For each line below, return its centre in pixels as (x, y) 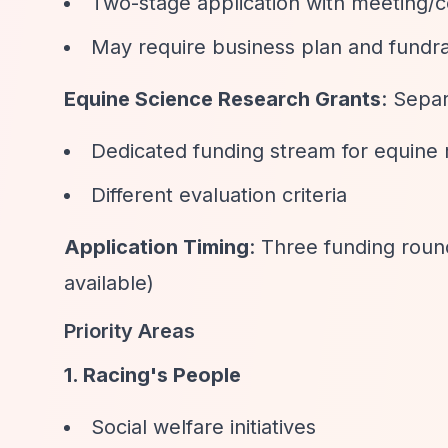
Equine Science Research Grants (222, 99)
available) (109, 283)
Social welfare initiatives (203, 427)
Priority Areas (129, 331)
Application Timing (156, 247)
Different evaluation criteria (219, 195)
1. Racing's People (152, 375)
